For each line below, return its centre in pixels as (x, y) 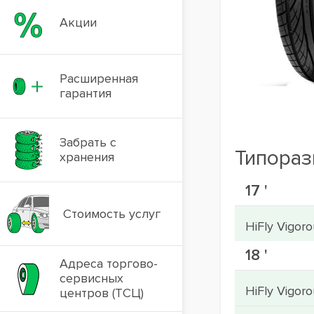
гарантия (86, 93)
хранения (87, 157)
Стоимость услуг (112, 213)
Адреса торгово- (109, 264)
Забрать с (88, 142)
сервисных (91, 278)
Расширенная (99, 78)
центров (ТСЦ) (102, 293)
